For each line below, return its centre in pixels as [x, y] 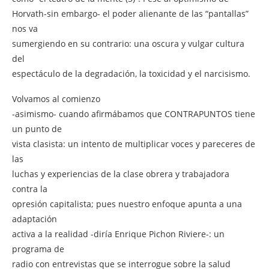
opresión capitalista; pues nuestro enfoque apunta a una [127, 204]
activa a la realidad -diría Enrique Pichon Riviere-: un [118, 234]
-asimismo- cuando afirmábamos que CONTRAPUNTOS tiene [134, 113]
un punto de [37, 128]
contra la [30, 189]
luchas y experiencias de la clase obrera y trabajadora [121, 174]
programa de [38, 249]
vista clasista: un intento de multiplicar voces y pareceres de [134, 144]
